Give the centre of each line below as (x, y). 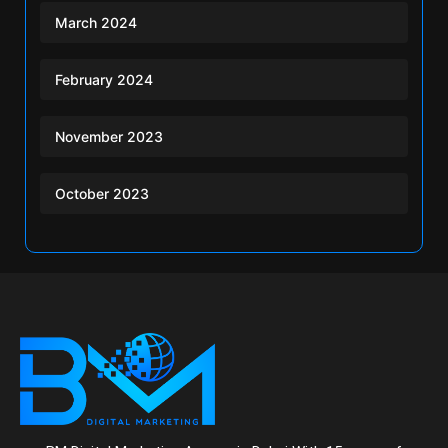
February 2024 (104, 79)
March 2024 (96, 22)
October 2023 (102, 193)
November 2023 (109, 136)
